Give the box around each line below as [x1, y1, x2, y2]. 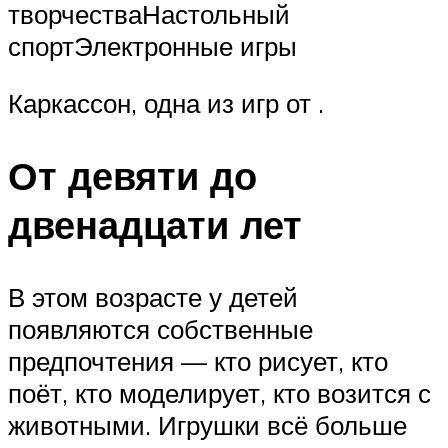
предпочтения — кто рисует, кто [8, 344, 388, 377]
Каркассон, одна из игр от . [8, 87, 324, 120]
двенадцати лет [8, 200, 302, 250]
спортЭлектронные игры [8, 29, 297, 62]
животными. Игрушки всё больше [8, 408, 407, 441]
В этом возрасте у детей [8, 280, 298, 313]
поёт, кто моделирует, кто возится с [8, 376, 431, 409]
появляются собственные [8, 312, 313, 345]
